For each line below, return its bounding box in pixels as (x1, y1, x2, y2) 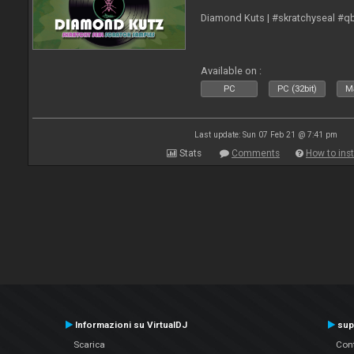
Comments (232, 148, 280, 159)
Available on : (201, 65, 262, 77)
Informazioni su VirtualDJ (72, 318, 187, 330)
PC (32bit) (277, 84, 318, 94)
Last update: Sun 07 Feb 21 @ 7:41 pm (194, 130, 337, 139)
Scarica (73, 338, 105, 350)
